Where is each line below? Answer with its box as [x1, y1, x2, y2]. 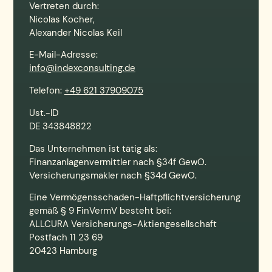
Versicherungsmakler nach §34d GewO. [29, 169, 197, 182]
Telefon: [29, 84, 64, 97]
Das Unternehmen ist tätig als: [29, 142, 157, 155]
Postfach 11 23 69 [29, 231, 103, 244]
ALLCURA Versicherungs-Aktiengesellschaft [29, 218, 217, 231]
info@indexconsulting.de [29, 62, 135, 75]
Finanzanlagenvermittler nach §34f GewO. [29, 155, 206, 168]
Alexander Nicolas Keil [29, 26, 122, 39]
